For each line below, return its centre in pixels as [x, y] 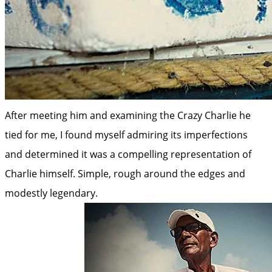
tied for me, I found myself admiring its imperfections [126, 134]
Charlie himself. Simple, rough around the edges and [125, 173]
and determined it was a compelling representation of [128, 154]
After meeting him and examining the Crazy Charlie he [128, 115]
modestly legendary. [51, 193]
